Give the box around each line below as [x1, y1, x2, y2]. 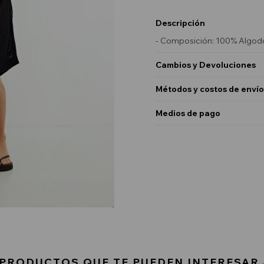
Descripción [156, 18, 205, 29]
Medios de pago [156, 108, 220, 119]
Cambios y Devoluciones [156, 60, 256, 71]
